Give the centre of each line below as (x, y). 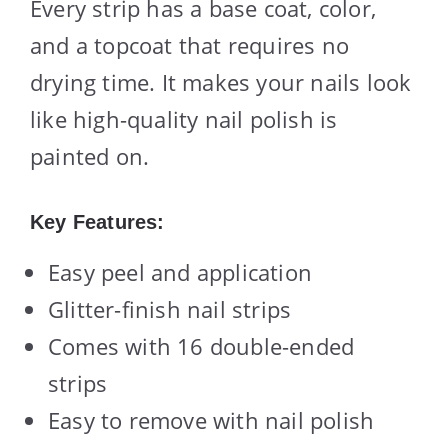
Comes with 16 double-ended (201, 345)
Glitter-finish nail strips (170, 308)
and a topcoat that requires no (189, 44)
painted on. (90, 155)
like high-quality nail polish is (184, 118)
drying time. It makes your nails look (221, 81)
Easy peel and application (180, 271)
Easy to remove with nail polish (211, 419)
